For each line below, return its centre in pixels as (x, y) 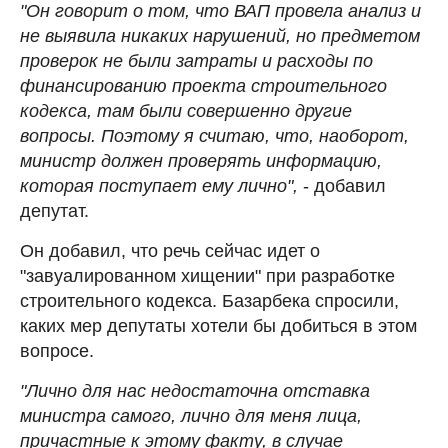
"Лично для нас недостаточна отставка (195, 390)
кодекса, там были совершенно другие (186, 110)
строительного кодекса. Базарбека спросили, (209, 300)
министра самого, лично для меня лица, (191, 415)
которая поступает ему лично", (159, 185)
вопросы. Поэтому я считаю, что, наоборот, (214, 135)
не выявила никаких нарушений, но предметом (220, 35)
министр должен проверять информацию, (201, 160)
